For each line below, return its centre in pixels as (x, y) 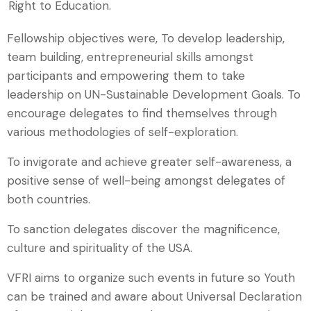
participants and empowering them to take (126, 76)
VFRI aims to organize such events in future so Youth (151, 278)
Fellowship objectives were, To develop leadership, (146, 38)
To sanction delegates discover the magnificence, (143, 229)
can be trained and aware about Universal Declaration (154, 296)
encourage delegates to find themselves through (142, 113)
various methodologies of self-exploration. (123, 132)
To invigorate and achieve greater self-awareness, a (149, 162)
